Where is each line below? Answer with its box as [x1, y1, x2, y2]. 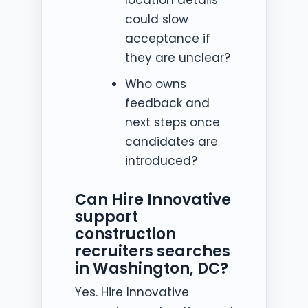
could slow [124, 10, 188, 27]
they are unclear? [124, 49, 230, 66]
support [75, 206, 138, 228]
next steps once [124, 113, 220, 131]
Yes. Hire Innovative [75, 283, 189, 300]
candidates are [124, 133, 218, 150]
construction [75, 223, 176, 245]
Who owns [124, 75, 186, 92]
